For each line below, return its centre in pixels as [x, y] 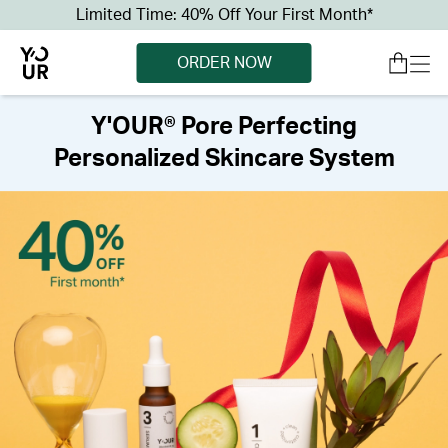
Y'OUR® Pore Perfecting [224, 127]
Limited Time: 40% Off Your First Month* [224, 15]
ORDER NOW [224, 62]
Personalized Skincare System [224, 159]
